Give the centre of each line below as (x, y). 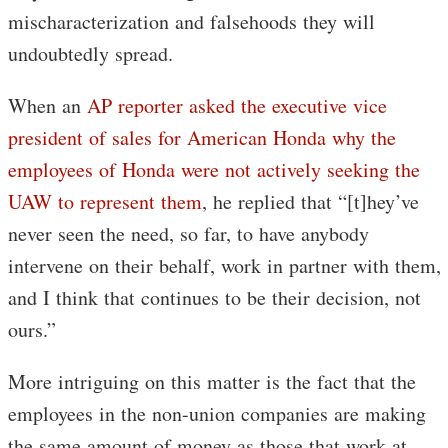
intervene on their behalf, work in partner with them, (224, 265)
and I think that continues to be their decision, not (214, 297)
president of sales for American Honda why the (202, 137)
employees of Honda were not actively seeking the (214, 169)
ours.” (32, 329)
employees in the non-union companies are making (217, 413)
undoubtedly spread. (90, 53)
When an (47, 105)
